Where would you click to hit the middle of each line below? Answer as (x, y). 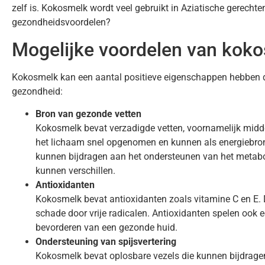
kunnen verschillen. (75, 171)
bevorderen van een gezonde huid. (106, 227)
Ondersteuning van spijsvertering (106, 242)
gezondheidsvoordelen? (61, 22)
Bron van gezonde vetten (88, 114)
